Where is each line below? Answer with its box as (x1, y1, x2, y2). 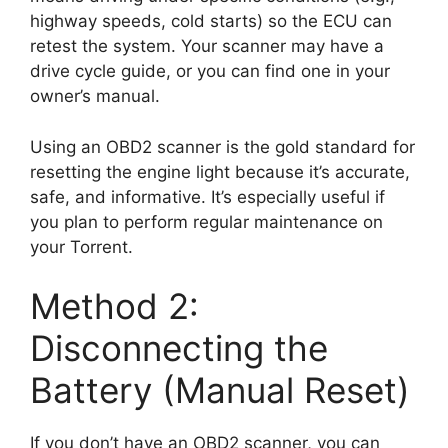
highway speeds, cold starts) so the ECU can (30, 11, 392, 32)
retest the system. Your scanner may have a (30, 36, 384, 57)
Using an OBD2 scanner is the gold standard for (30, 136, 415, 157)
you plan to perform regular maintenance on (30, 211, 383, 232)
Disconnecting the (30, 327, 328, 370)
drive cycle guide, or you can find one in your (30, 61, 390, 82)
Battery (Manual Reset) (30, 369, 410, 412)
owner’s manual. (30, 86, 160, 107)
